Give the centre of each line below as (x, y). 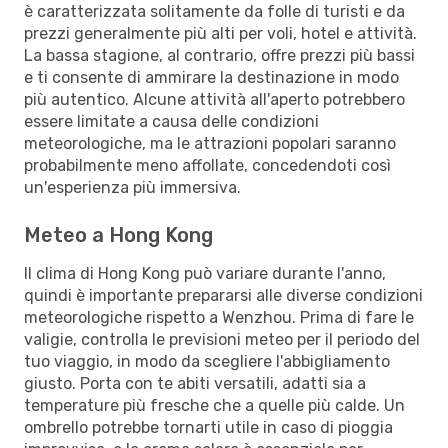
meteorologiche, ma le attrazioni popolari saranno (210, 143)
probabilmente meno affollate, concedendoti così (207, 165)
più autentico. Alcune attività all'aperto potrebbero (214, 99)
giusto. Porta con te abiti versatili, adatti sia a (195, 383)
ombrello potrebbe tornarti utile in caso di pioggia (208, 427)
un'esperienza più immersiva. (132, 187)
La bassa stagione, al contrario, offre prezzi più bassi (219, 55)
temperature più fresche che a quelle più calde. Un (214, 405)
